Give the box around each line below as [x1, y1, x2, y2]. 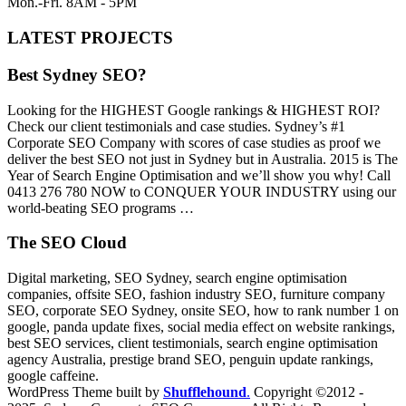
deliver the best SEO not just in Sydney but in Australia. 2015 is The [7, 150, 398, 167]
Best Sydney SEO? [7, 64, 147, 84]
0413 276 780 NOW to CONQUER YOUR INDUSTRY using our [7, 183, 396, 199]
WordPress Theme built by [7, 383, 163, 400]
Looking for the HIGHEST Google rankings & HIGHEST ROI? [7, 101, 380, 118]
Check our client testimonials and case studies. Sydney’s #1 [7, 118, 345, 134]
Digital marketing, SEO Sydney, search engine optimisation [7, 269, 347, 285]
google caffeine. [7, 367, 99, 383]
